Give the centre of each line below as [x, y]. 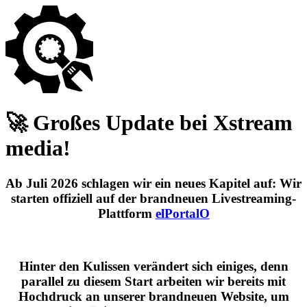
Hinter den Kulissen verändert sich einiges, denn [153, 267]
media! [38, 148]
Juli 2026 [52, 183]
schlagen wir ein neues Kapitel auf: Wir [190, 183]
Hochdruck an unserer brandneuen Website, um [153, 297]
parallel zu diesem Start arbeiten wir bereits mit [153, 282]
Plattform [126, 213]
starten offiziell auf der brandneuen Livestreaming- [153, 198]
